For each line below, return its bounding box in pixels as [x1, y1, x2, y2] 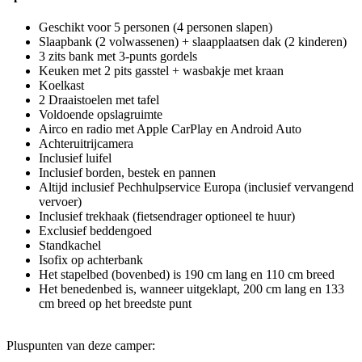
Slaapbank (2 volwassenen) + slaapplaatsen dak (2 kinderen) [39, 35, 347, 48]
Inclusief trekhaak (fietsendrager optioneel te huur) [39, 209, 295, 223]
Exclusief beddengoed [39, 224, 152, 238]
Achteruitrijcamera [39, 137, 133, 150]
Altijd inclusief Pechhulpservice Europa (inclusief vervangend [39, 180, 354, 194]
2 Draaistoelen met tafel [39, 93, 159, 107]
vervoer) [39, 195, 82, 208]
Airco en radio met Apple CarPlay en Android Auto [39, 122, 301, 136]
